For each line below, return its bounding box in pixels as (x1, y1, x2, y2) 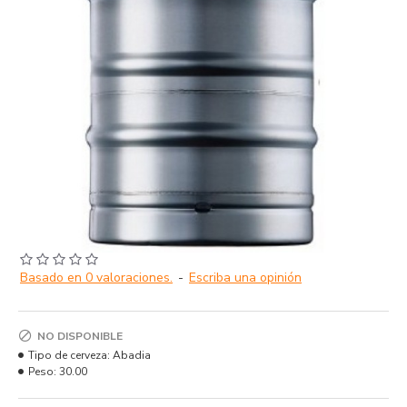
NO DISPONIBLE (37, 329, 123, 343)
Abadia (113, 348, 151, 362)
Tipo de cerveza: (28, 348, 110, 362)
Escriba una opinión (189, 269, 302, 286)
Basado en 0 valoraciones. (20, 269, 173, 286)
